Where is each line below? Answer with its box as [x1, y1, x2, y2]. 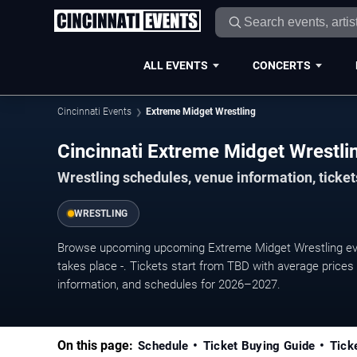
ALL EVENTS [143, 58, 208, 72]
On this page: [57, 337, 133, 353]
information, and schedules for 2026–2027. [57, 277, 280, 292]
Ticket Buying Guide [202, 338, 316, 353]
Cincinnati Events [57, 106, 131, 117]
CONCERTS [252, 58, 311, 72]
